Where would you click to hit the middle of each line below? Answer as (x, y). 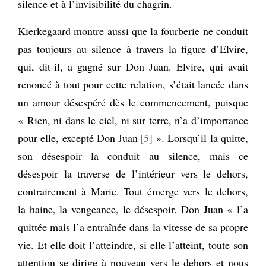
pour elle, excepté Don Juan (78, 137)
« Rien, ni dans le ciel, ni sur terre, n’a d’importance (133, 120)
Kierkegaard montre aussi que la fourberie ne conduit (133, 31)
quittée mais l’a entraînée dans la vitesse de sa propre (133, 227)
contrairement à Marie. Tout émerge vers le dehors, (133, 191)
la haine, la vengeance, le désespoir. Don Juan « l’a (133, 209)
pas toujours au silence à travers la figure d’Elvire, (133, 48)
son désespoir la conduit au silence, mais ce (133, 155)
